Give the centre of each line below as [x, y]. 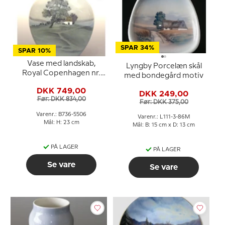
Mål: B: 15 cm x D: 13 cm [164, 125]
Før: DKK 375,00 [164, 102]
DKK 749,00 [61, 91]
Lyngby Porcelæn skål [164, 66]
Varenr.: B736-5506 [61, 114]
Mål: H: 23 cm [61, 122]
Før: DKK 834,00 [61, 99]
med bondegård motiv [164, 76]
